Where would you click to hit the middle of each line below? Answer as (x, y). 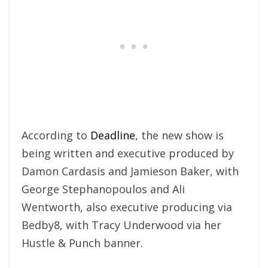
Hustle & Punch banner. (82, 243)
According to (56, 135)
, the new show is (179, 135)
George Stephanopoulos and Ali (103, 189)
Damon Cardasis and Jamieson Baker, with (130, 171)
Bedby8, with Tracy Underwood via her (121, 225)
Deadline (113, 135)
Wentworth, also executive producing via (127, 207)
